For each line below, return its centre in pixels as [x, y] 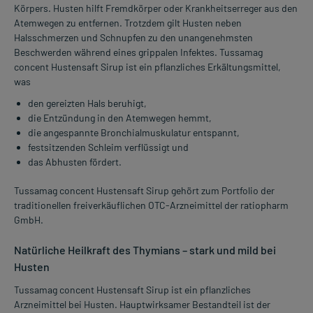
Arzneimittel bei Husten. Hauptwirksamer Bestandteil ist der [142, 305]
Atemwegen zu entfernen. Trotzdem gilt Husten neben [128, 23]
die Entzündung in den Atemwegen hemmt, [120, 118]
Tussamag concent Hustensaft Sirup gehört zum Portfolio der [144, 191]
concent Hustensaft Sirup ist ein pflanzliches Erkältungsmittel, [147, 67]
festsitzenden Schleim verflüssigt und [108, 147]
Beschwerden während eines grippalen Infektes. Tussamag [138, 52]
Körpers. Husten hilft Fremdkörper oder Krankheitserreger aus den [156, 8]
